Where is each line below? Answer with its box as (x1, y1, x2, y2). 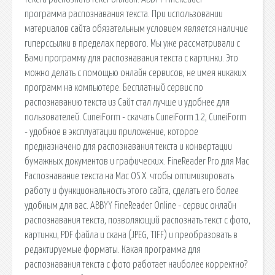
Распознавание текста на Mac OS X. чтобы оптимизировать (25, 171, 234, 181)
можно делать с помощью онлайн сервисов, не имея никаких (25, 68, 247, 78)
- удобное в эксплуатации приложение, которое (25, 126, 198, 137)
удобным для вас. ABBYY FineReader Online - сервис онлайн (25, 200, 236, 211)
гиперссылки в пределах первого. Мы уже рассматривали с (25, 38, 240, 48)
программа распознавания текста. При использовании (25, 9, 223, 19)
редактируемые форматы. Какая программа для (25, 244, 201, 255)
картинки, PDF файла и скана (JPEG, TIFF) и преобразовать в (25, 230, 238, 240)
